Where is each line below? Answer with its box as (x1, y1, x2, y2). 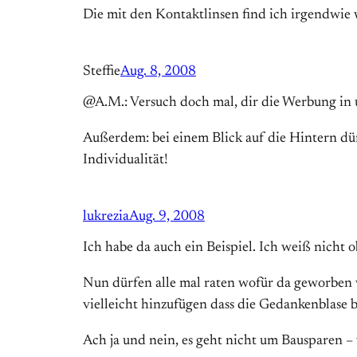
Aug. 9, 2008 (129, 210, 205, 225)
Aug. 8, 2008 (120, 65, 196, 80)
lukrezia (83, 210, 129, 225)
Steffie (83, 65, 120, 80)
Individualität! (83, 153, 168, 168)
